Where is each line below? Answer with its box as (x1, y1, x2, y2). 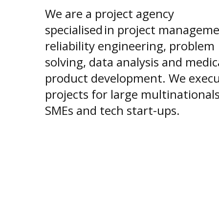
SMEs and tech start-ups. (45, 102, 180, 118)
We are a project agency (45, 5, 174, 22)
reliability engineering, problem (45, 37, 215, 54)
